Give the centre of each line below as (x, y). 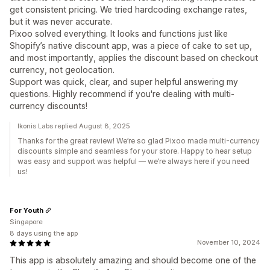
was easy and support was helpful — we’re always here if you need (133, 161)
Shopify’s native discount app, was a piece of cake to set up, (131, 46)
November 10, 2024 (229, 242)
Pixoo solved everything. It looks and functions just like (119, 33)
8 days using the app (44, 233)
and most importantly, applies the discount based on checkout (134, 58)
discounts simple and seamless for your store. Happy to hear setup (135, 151)
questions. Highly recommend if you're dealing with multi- (122, 94)
